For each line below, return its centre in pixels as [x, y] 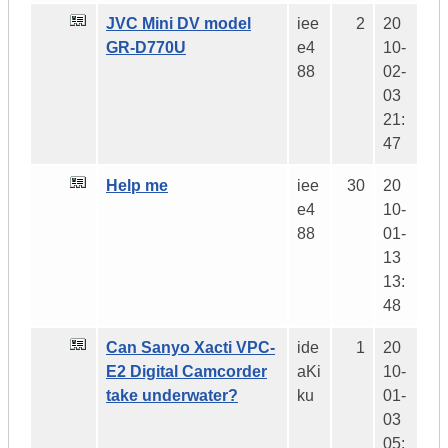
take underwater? [172, 396]
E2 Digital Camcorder [186, 372]
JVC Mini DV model [178, 24]
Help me [137, 186]
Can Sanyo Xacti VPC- [190, 348]
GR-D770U [146, 48]
